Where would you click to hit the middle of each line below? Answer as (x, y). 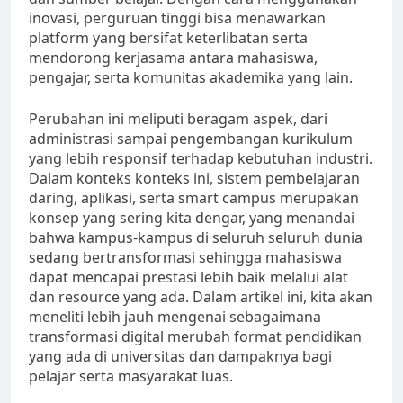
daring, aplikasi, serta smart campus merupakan (194, 198)
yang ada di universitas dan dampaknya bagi (180, 357)
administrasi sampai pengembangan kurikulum (191, 139)
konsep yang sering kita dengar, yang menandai (192, 218)
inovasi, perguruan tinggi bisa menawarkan (177, 18)
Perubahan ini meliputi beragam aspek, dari (178, 119)
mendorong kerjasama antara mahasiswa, (173, 58)
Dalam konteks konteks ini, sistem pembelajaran (194, 179)
